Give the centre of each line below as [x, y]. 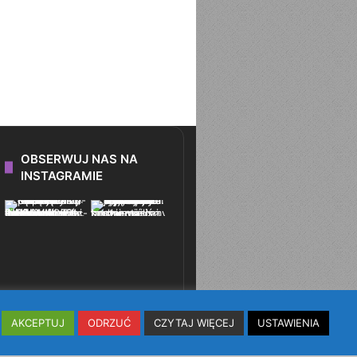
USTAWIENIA [288, 322]
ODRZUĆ [109, 322]
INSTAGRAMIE [61, 176]
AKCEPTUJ [38, 322]
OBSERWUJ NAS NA [79, 159]
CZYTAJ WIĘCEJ [194, 322]
